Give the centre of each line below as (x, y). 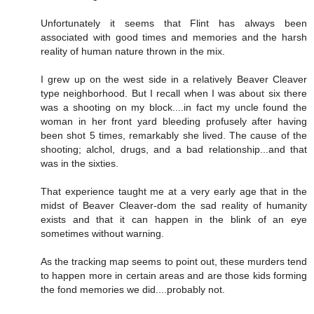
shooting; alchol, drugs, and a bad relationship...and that (174, 149)
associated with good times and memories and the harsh (174, 37)
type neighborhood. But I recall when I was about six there (174, 93)
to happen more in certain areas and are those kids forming (174, 275)
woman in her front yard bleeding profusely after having (174, 121)
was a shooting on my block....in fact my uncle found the (174, 107)
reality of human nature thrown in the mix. (133, 51)
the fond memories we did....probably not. (133, 289)
